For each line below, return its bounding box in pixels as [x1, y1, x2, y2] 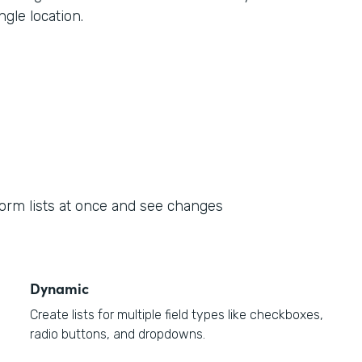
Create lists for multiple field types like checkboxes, [30, 307, 324, 322]
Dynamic [30, 278, 90, 298]
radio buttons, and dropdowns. [30, 326, 206, 342]
